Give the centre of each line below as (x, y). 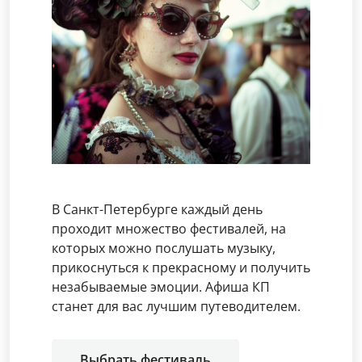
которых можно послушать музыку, (164, 248)
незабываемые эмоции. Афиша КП (161, 287)
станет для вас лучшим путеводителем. (176, 306)
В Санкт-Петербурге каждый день (157, 209)
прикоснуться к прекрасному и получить (181, 267)
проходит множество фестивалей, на (169, 229)
